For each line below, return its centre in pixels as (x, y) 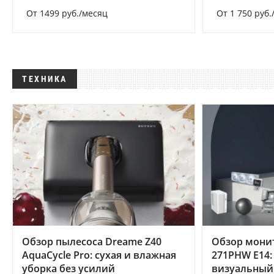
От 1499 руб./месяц (67, 13)
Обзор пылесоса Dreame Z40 (92, 241)
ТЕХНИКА (45, 79)
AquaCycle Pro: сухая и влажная (99, 255)
